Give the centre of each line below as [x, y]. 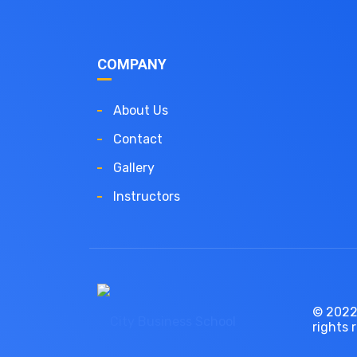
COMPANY [132, 64]
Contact [138, 139]
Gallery [134, 168]
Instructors [147, 196]
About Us [141, 110]
